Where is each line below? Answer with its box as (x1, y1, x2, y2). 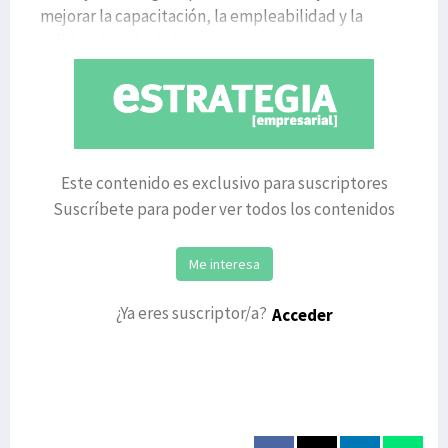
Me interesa (188, 254, 260, 273)
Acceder (271, 303, 333, 326)
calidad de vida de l (40, 30, 178, 52)
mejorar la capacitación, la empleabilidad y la (40, 5, 363, 27)
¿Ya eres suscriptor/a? (115, 301, 267, 324)
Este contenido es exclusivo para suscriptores (60, 171, 388, 194)
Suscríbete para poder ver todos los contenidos (53, 197, 395, 220)
